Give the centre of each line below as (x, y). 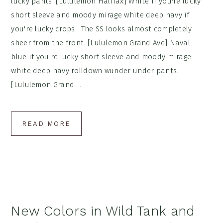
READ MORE (47, 124)
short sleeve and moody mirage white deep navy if (100, 15)
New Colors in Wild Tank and (103, 211)
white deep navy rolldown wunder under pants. (95, 71)
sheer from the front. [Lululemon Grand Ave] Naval (101, 43)
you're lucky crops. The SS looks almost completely (102, 29)
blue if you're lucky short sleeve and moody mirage (101, 57)
